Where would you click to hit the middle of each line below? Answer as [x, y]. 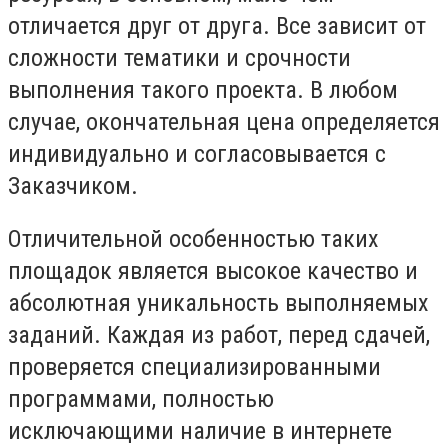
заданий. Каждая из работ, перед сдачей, [219, 335]
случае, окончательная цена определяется [224, 121]
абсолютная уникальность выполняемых [218, 303]
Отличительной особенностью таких [193, 239]
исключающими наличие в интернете [200, 431]
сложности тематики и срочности [179, 57]
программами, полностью [141, 399]
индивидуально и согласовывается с [197, 153]
